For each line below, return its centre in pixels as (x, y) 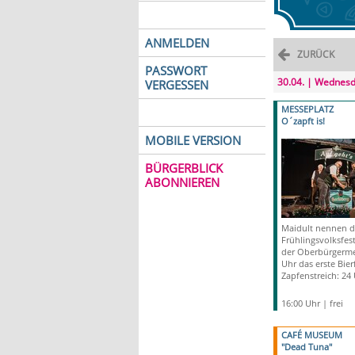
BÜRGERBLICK (183, 168)
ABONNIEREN (182, 182)
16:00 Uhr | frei (312, 303)
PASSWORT (176, 71)
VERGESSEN (176, 85)
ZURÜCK (315, 54)
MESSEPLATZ (307, 109)
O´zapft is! (303, 121)
